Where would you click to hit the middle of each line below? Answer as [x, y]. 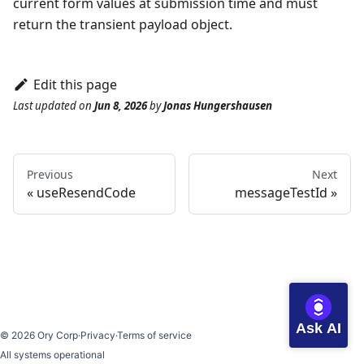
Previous [50, 175]
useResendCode [86, 193]
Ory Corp [56, 335]
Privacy [98, 335]
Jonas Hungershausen [218, 106]
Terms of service [154, 335]
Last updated [45, 106]
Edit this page [75, 85]
